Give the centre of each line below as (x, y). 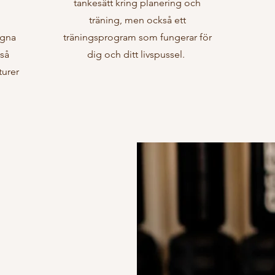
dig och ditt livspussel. (137, 54)
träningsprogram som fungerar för (137, 37)
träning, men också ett (137, 20)
